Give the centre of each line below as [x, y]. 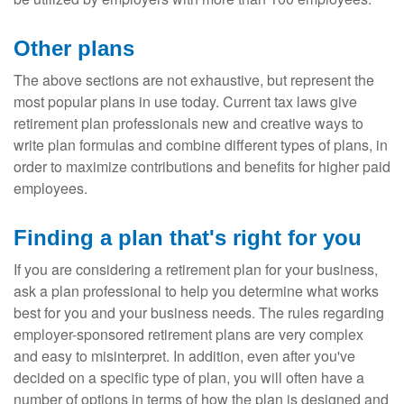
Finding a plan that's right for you [188, 237]
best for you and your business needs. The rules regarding [199, 312]
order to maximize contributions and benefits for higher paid [202, 166]
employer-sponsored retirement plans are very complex [188, 334]
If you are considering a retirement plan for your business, [196, 269]
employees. [50, 188]
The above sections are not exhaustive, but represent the [194, 79]
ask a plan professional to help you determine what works [196, 290]
